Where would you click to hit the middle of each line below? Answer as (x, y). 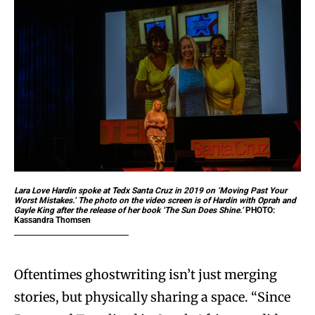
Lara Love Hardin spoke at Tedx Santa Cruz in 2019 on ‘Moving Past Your (150, 190)
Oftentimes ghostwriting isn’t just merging (146, 274)
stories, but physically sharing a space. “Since (152, 297)
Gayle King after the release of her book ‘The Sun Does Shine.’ (130, 210)
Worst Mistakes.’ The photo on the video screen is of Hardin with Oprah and (155, 200)
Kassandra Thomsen (52, 220)
